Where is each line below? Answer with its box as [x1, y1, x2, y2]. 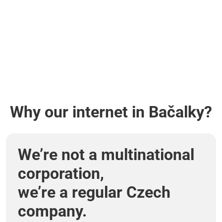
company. [18, 202, 87, 221]
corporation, [18, 164, 104, 183]
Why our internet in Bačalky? [10, 103, 212, 122]
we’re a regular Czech [18, 183, 170, 202]
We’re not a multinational [18, 145, 194, 165]
